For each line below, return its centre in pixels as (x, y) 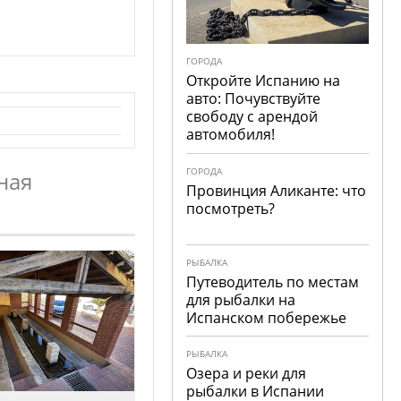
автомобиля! (231, 134)
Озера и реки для (247, 373)
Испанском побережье (267, 318)
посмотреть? (231, 209)
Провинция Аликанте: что (277, 191)
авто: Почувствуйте (254, 98)
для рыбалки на (241, 300)
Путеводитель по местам (273, 282)
